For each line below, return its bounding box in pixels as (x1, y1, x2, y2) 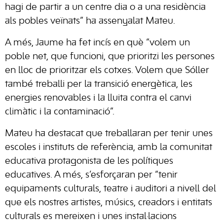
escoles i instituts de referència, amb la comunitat (5, 143, 212, 152)
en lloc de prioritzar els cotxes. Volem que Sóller (5, 66, 209, 75)
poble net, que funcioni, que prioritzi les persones (5, 52, 215, 61)
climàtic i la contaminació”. (5, 107, 114, 116)
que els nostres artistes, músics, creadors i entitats (5, 198, 212, 207)
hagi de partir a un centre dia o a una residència (5, 2, 206, 12)
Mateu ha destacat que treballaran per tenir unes (5, 129, 213, 138)
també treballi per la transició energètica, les (5, 79, 192, 89)
